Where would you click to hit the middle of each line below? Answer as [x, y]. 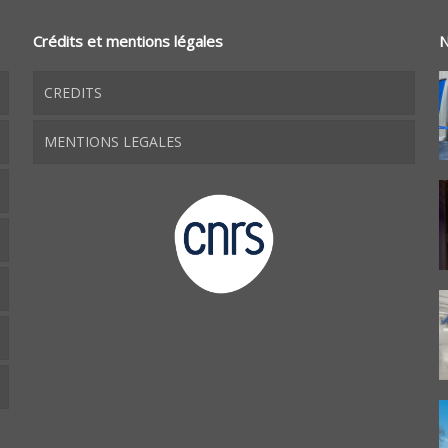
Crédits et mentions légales [127, 40]
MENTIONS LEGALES [112, 141]
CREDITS [72, 92]
